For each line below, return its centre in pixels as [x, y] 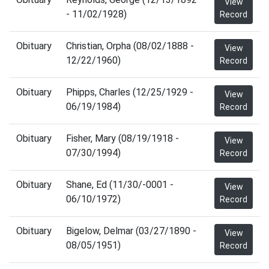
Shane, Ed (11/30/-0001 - [120, 185]
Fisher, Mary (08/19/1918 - [122, 138]
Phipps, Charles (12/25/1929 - [130, 92]
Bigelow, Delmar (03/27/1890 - [131, 231]
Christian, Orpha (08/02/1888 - [130, 46]
